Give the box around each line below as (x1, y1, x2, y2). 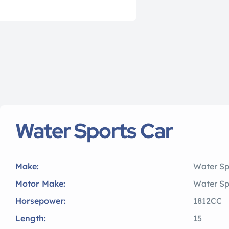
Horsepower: (15, 196, 66, 207)
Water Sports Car (15, 117, 173, 145)
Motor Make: (15, 178, 65, 189)
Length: (15, 213, 46, 224)
